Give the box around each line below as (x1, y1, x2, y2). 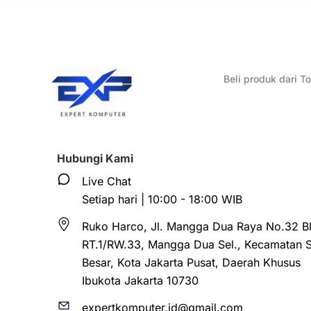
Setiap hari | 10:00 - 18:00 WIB (82, 192, 242, 207)
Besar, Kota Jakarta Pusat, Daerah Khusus (82, 255, 301, 270)
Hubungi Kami (57, 151, 133, 166)
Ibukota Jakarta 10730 (82, 274, 199, 288)
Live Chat (82, 174, 131, 189)
